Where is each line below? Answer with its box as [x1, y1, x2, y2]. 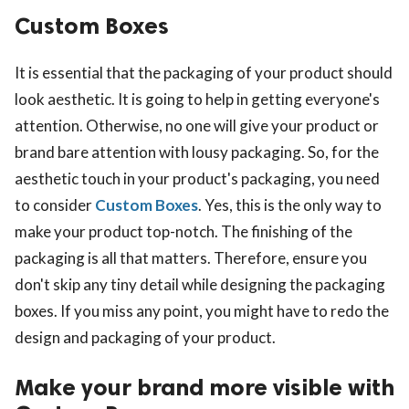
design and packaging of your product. [15, 327, 276, 347]
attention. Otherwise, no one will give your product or [15, 115, 379, 135]
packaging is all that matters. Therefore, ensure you [15, 247, 367, 267]
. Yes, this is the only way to [198, 194, 382, 215]
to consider [15, 194, 95, 215]
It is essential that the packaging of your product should [15, 62, 393, 82]
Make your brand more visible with [15, 373, 394, 402]
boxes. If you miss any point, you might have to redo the [15, 300, 389, 320]
